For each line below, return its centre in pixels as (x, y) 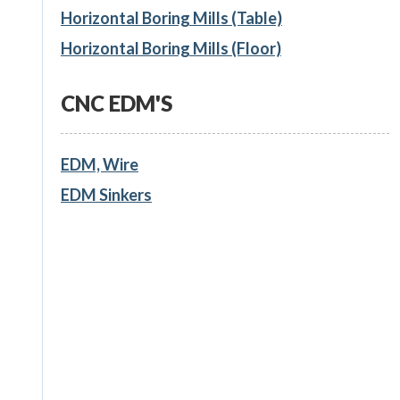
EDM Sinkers (106, 195)
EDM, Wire (99, 165)
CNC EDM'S (116, 104)
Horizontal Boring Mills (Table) (171, 17)
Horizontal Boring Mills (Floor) (171, 48)
